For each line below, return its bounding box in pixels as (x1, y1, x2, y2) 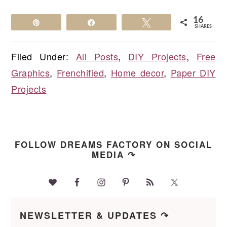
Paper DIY (170, 66, 216, 80)
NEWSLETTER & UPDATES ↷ (20, 209, 170, 222)
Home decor (110, 66, 164, 80)
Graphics (11, 66, 50, 80)
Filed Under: (11, 50, 76, 63)
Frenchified (56, 66, 104, 80)
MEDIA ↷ (91, 148, 136, 161)
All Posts (75, 50, 119, 63)
